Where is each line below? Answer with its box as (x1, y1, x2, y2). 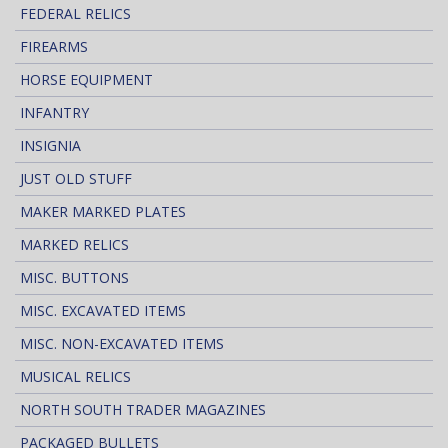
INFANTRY (20, 103, 89, 123)
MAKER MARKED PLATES (20, 202, 186, 222)
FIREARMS (20, 37, 88, 57)
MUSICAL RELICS (20, 367, 131, 387)
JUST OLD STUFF (20, 169, 132, 189)
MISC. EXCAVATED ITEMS (20, 301, 186, 321)
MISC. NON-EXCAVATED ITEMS (20, 334, 224, 354)
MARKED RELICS (20, 235, 129, 255)
